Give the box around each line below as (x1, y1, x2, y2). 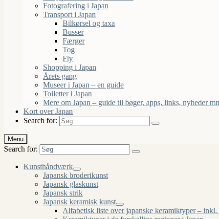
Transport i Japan (43, 10, 96, 19)
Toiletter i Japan (43, 89, 92, 98)
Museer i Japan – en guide (43, 81, 124, 89)
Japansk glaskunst (43, 180, 98, 188)
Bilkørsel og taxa (63, 19, 115, 27)
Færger (63, 37, 85, 45)
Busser (63, 28, 84, 36)
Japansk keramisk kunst (43, 197, 116, 206)
